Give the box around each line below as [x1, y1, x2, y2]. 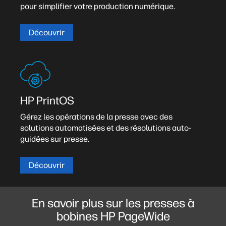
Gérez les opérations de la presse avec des [20, 112, 173, 122]
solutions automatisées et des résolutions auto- [20, 123, 191, 133]
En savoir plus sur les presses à [32, 196, 194, 210]
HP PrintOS [20, 94, 74, 107]
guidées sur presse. [20, 134, 89, 144]
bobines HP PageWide [56, 209, 170, 223]
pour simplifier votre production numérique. [20, 2, 175, 11]
